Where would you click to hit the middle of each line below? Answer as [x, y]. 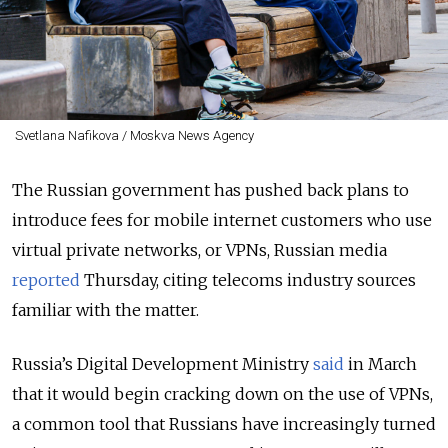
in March [380, 364]
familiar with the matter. [105, 310]
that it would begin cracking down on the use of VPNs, [222, 394]
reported [46, 280]
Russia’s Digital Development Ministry [162, 364]
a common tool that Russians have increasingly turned [224, 424]
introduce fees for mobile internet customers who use [222, 220]
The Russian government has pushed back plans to [210, 190]
